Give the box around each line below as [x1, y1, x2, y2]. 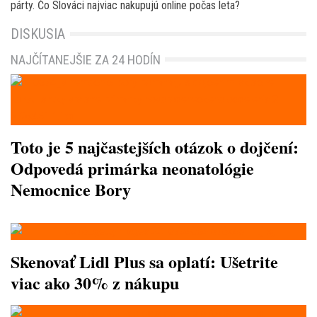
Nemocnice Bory [11, 177, 131, 202]
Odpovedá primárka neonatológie [11, 156, 254, 181]
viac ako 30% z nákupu [11, 270, 179, 296]
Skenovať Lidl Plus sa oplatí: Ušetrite [11, 249, 278, 275]
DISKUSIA [11, 25, 65, 43]
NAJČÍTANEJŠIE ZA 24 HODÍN [11, 52, 161, 68]
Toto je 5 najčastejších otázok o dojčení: [11, 134, 299, 160]
